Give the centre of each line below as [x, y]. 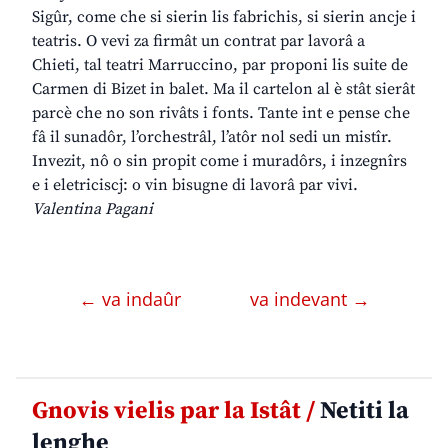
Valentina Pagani [92, 209]
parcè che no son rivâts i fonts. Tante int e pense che [221, 113]
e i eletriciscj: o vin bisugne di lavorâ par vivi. [195, 185]
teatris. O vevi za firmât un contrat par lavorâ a [198, 41]
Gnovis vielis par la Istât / [173, 411]
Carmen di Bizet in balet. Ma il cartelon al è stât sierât [223, 89]
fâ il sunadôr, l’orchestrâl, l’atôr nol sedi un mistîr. [212, 137]
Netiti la [362, 411]
